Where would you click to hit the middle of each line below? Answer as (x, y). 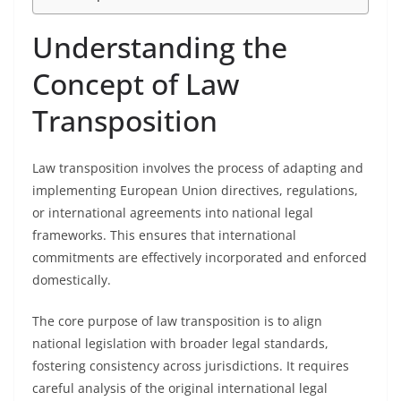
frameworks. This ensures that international (164, 235)
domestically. (72, 280)
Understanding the (160, 47)
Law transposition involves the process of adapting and (198, 168)
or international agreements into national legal (173, 213)
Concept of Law (136, 84)
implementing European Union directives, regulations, (195, 190)
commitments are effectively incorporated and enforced (200, 257)
